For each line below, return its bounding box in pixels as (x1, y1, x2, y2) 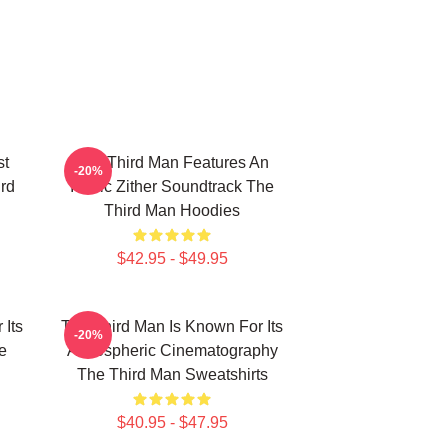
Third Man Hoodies (104, 202, 240, 219)
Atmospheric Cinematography (66, 342, 278, 359)
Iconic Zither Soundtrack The (70, 178, 274, 195)
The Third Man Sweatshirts (76, 366, 268, 383)
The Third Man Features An (75, 154, 269, 171)
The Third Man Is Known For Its (61, 318, 283, 335)
